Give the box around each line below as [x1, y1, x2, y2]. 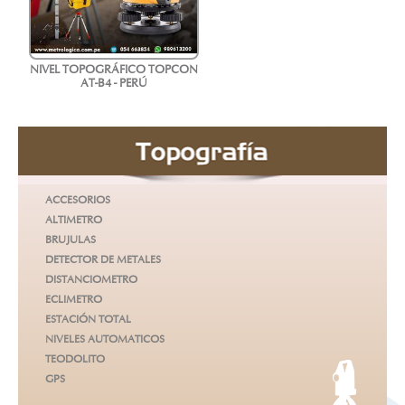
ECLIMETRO [45, 295, 102, 306]
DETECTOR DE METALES [45, 255, 161, 267]
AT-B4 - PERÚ [80, 79, 148, 91]
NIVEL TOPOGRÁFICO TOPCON [30, 65, 199, 78]
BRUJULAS [45, 235, 96, 247]
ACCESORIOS [45, 195, 110, 207]
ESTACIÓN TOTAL [45, 315, 131, 326]
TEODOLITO [45, 354, 105, 366]
